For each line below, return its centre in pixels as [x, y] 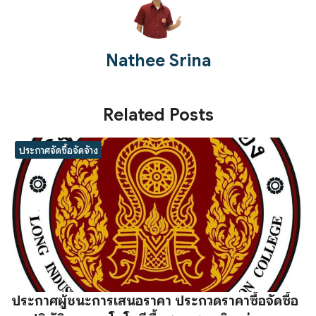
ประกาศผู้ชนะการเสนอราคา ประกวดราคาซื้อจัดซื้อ [155, 300]
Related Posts [158, 115]
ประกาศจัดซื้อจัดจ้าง [58, 150]
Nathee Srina [158, 61]
